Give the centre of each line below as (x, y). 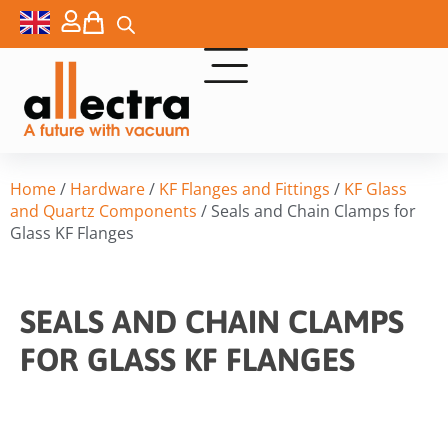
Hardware (107, 189)
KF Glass (375, 189)
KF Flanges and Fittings (244, 189)
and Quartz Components (103, 211)
